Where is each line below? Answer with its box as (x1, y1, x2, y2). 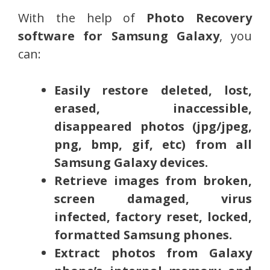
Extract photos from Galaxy (54, 244, 252, 261)
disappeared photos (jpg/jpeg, (54, 118, 252, 134)
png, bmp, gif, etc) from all (54, 136, 252, 152)
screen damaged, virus (54, 190, 252, 207)
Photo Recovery (146, 9, 253, 26)
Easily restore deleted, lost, (54, 81, 252, 98)
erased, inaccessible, (54, 99, 252, 116)
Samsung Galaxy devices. (54, 154, 208, 171)
